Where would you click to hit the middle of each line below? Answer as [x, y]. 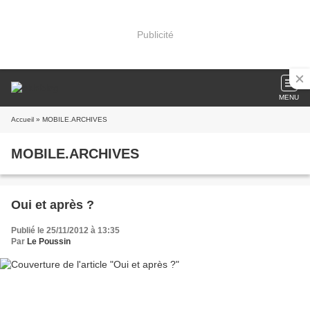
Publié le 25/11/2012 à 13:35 [65, 230]
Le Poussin [49, 241]
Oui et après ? [53, 205]
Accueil [22, 119]
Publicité [155, 34]
